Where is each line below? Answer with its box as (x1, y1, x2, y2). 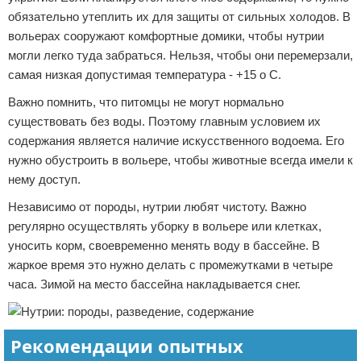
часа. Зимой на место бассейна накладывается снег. (8, 277, 301, 291)
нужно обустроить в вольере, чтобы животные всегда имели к (8, 153, 353, 167)
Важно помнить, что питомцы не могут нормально (8, 95, 284, 109)
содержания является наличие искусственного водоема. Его (8, 134, 344, 147)
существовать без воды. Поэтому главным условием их (8, 114, 321, 128)
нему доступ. (8, 172, 81, 186)
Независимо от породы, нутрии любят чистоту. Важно (8, 200, 306, 214)
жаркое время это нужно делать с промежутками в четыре (8, 258, 333, 272)
